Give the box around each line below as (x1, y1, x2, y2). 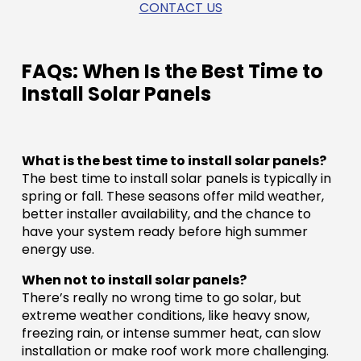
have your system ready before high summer (21, 222, 308, 242)
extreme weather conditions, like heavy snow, (21, 306, 309, 326)
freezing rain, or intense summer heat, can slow (21, 324, 321, 343)
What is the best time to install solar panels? (21, 151, 326, 171)
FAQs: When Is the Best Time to (21, 58, 323, 85)
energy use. (21, 240, 94, 259)
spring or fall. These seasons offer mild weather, (21, 187, 324, 206)
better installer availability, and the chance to (21, 205, 311, 224)
